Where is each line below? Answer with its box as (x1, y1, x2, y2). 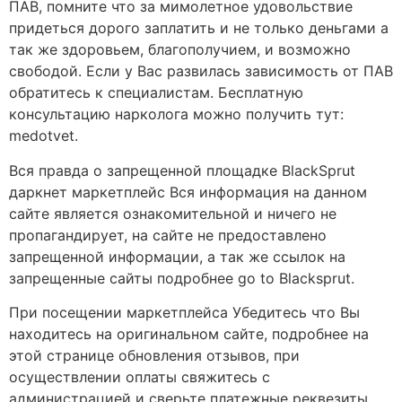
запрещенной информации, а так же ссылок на (9, 247, 345, 266)
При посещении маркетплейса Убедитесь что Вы (9, 303, 360, 322)
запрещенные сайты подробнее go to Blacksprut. (9, 268, 354, 287)
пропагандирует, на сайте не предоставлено (9, 225, 327, 244)
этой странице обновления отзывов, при (9, 346, 300, 365)
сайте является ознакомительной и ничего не (9, 204, 336, 223)
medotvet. (9, 127, 78, 145)
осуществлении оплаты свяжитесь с (9, 368, 270, 387)
